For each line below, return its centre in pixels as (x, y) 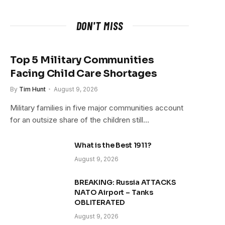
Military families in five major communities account (97, 107)
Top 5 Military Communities (82, 60)
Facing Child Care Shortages (84, 73)
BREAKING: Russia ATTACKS (125, 182)
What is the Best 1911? (113, 145)
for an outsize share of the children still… (80, 120)
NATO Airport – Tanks (114, 192)
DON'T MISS (99, 25)
